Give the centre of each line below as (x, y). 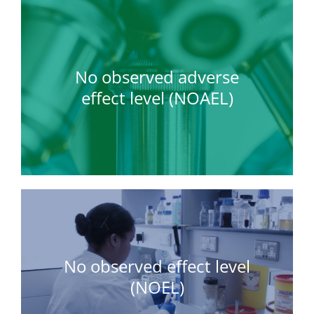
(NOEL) (157, 287)
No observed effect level (157, 266)
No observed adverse (157, 76)
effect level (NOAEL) (157, 97)
